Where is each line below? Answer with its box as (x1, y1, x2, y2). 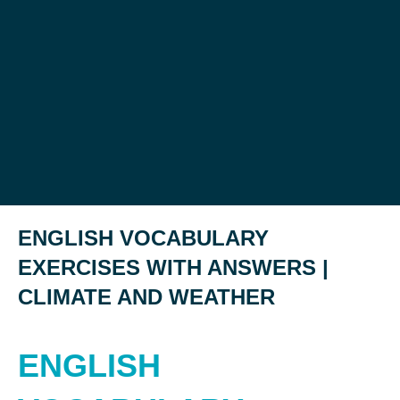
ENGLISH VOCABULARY (18, 226, 269, 250)
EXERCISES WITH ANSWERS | (18, 255, 329, 279)
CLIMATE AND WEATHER (18, 285, 275, 309)
